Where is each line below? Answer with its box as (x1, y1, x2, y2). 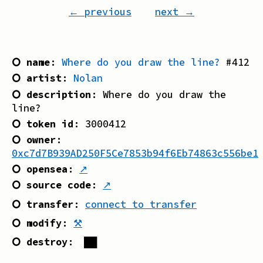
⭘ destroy (12, 235, 68, 249)
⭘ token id (12, 117, 74, 130)
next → (155, 5, 194, 19)
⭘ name (12, 56, 50, 69)
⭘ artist (12, 72, 62, 85)
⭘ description (12, 87, 92, 101)
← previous (69, 5, 131, 19)
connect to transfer (85, 198, 197, 211)
